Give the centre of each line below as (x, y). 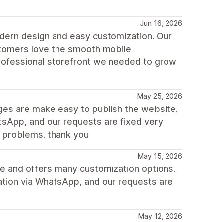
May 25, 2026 (160, 96)
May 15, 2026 (160, 156)
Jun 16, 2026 (161, 23)
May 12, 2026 (160, 216)
